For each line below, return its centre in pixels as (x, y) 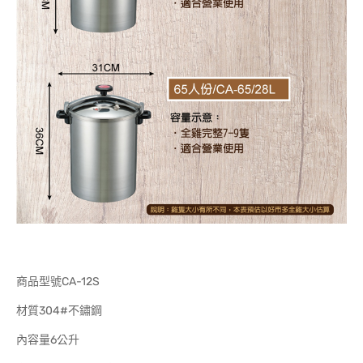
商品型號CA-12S (58, 282)
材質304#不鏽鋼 (59, 311)
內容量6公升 (48, 340)
